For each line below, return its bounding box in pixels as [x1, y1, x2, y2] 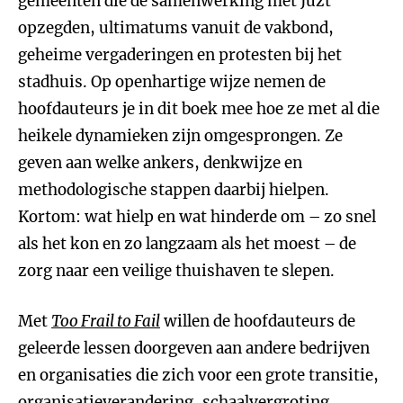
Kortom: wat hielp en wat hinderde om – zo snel [18, 207, 376, 227]
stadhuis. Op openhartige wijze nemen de [18, 72, 326, 92]
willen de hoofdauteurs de [160, 311, 355, 331]
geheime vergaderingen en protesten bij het [18, 45, 342, 65]
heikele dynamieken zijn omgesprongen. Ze [18, 126, 343, 146]
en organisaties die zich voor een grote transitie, [18, 365, 379, 385]
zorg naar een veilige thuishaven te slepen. [18, 261, 335, 281]
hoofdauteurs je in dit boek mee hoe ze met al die [18, 99, 380, 119]
